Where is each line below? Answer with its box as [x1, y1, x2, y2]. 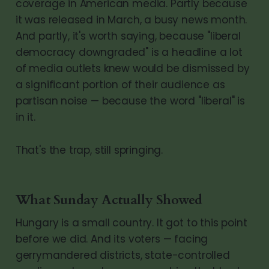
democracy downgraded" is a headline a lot [15, 44, 243, 59]
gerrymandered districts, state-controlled [15, 247, 230, 262]
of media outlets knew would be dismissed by [15, 61, 250, 76]
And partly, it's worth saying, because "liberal [15, 28, 241, 43]
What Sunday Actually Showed [15, 190, 202, 209]
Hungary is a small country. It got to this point [15, 215, 247, 230]
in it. [15, 109, 35, 124]
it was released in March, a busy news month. [15, 12, 247, 27]
